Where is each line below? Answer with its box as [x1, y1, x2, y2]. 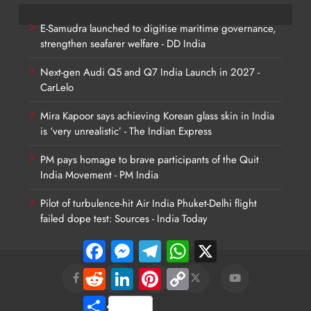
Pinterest [161, 265, 200, 281]
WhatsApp [189, 237, 238, 253]
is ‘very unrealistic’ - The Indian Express [40, 124, 212, 140]
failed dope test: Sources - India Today [40, 211, 208, 227]
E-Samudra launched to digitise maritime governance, [40, 21, 276, 37]
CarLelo [40, 80, 74, 96]
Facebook [106, 237, 151, 253]
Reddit [106, 265, 135, 281]
